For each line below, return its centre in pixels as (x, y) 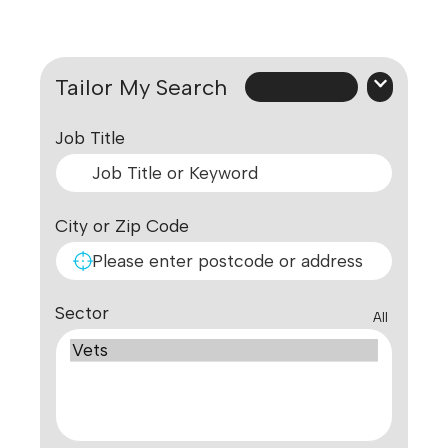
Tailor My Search (141, 87)
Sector (82, 313)
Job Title (90, 137)
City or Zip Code (122, 225)
